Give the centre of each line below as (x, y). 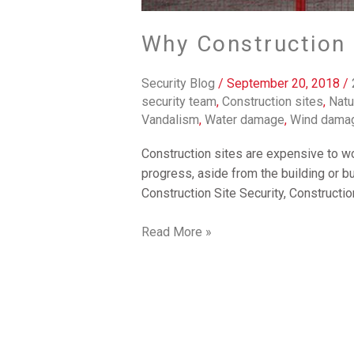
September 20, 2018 (284, 83)
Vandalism (170, 119)
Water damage (244, 119)
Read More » (176, 232)
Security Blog (178, 83)
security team (179, 101)
